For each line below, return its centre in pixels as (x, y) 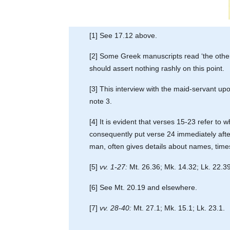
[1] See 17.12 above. (123, 35)
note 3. (101, 101)
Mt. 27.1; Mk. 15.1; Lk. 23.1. (178, 208)
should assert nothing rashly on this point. (157, 68)
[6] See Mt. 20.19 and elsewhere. (143, 187)
